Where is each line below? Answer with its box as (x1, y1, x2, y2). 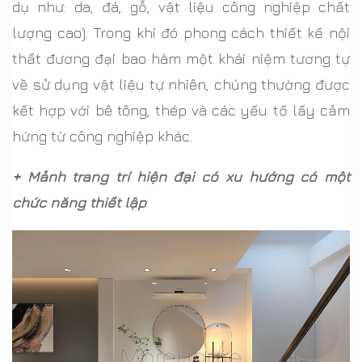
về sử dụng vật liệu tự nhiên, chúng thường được (12, 76, 350, 94)
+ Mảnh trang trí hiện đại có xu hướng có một (12, 168, 350, 186)
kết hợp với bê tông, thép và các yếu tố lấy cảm (12, 102, 350, 120)
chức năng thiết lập (12, 194, 146, 212)
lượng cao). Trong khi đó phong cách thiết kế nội (12, 24, 350, 42)
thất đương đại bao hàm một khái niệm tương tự (12, 50, 350, 68)
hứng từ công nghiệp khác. (12, 128, 192, 145)
